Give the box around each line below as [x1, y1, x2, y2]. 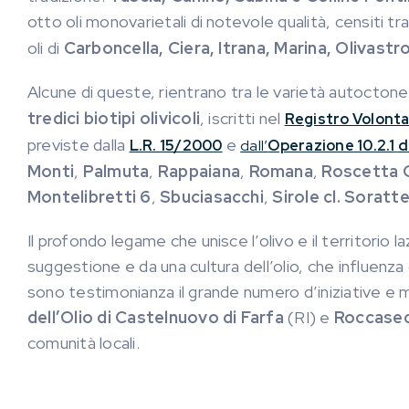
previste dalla [27, 134, 130, 155]
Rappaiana [157, 161, 241, 182]
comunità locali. [27, 332, 140, 353]
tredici [27, 108, 84, 129]
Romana [248, 161, 313, 182]
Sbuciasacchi [160, 186, 264, 207]
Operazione [267, 136, 354, 155]
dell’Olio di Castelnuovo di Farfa [27, 307, 284, 328]
